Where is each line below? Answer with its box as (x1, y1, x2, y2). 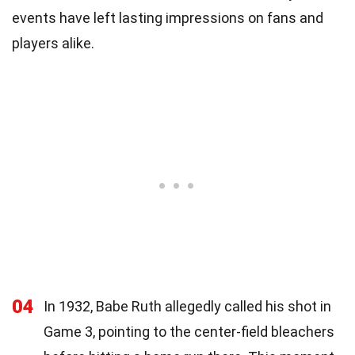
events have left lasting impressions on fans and (12, 9, 323, 26)
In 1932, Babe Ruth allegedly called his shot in (44, 297, 331, 315)
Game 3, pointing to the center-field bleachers (44, 323, 334, 340)
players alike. (12, 34, 94, 52)
